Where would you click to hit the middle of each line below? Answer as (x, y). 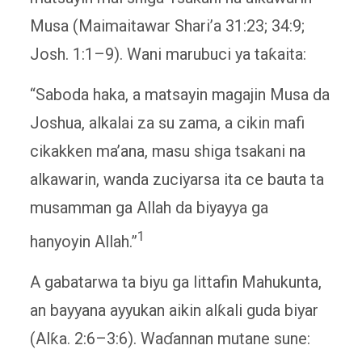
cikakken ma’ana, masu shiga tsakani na (167, 152)
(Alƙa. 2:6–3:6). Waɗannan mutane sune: (170, 338)
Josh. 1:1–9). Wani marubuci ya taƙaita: (168, 55)
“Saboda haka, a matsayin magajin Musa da (179, 95)
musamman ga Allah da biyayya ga (149, 208)
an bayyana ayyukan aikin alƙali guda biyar (174, 310)
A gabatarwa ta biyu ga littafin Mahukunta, (175, 282)
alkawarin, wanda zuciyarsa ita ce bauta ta (177, 180)
